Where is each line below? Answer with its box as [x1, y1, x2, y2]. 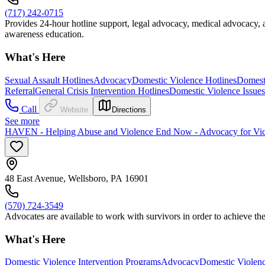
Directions [112, 105, 146, 114]
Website [60, 105, 88, 114]
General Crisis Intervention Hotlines [35, 85, 169, 96]
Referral [5, 85, 35, 96]
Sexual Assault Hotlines [5, 75, 93, 85]
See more [5, 115, 40, 126]
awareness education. [5, 29, 84, 40]
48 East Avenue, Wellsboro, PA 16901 [5, 173, 148, 183]
